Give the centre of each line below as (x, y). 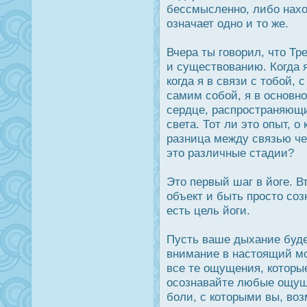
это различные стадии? (230, 153)
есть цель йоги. (208, 211)
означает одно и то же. (228, 24)
